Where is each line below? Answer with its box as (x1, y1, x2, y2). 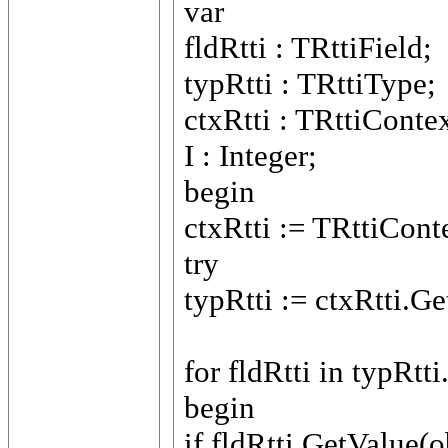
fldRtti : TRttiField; (184, 30, 432, 65)
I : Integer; (184, 138, 317, 173)
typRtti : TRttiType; (184, 66, 436, 101)
